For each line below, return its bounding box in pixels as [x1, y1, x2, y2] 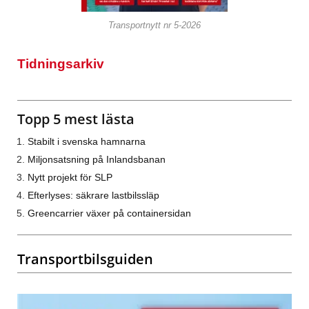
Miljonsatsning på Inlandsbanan [28, 154, 166, 166]
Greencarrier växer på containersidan [28, 208, 191, 219]
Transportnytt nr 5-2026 [108, 21, 201, 31]
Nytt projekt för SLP [28, 172, 112, 183]
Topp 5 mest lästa [17, 110, 134, 129]
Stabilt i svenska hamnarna [28, 136, 146, 148]
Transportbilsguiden [17, 250, 153, 269]
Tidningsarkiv [17, 57, 104, 72]
